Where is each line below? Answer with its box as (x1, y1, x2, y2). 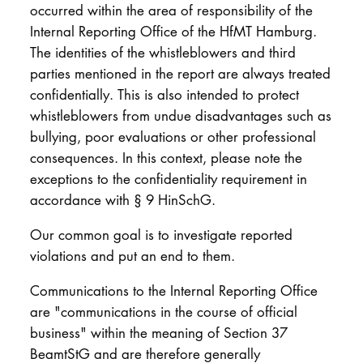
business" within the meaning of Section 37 (29, 322, 288, 342)
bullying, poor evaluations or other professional (29, 127, 316, 147)
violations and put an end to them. (29, 246, 235, 266)
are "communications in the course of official (29, 301, 297, 321)
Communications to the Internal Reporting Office (29, 280, 318, 300)
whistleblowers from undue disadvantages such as (29, 106, 331, 126)
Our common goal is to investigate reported (29, 225, 293, 245)
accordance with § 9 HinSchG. (29, 190, 216, 210)
